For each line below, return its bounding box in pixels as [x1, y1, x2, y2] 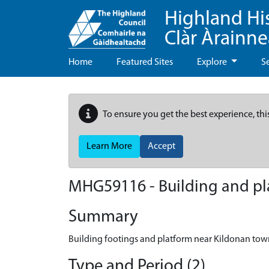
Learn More [86, 142, 132, 151]
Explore [197, 58, 229, 67]
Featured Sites [116, 58, 173, 67]
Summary [68, 208, 138, 226]
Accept [148, 142, 175, 151]
